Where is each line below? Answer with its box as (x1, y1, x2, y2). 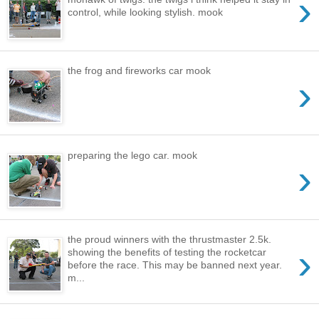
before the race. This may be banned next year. (68, 259, 283, 271)
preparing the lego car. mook (68, 149, 198, 161)
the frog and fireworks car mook (68, 65, 211, 77)
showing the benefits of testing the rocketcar (68, 246, 267, 258)
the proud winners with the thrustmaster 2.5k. (68, 234, 272, 246)
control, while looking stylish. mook (68, 6, 224, 18)
